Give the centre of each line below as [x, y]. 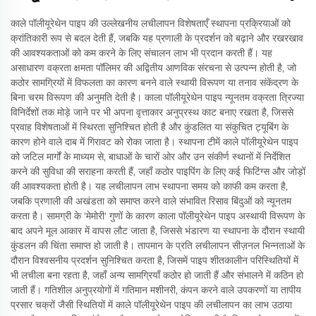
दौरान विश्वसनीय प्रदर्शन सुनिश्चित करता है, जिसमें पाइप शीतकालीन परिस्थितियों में [154, 260]
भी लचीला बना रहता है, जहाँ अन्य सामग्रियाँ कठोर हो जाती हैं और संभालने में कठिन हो [157, 275]
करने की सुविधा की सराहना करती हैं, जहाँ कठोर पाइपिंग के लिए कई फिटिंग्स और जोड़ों [158, 171]
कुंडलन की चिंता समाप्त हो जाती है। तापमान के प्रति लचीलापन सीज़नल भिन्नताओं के [158, 245]
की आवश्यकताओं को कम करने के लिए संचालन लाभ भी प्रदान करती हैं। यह [141, 53]
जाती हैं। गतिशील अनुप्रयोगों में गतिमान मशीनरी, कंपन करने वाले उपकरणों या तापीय [156, 290]
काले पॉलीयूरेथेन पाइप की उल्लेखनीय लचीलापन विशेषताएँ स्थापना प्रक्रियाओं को [151, 23]
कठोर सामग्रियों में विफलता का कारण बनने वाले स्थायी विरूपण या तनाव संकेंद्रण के [154, 82]
